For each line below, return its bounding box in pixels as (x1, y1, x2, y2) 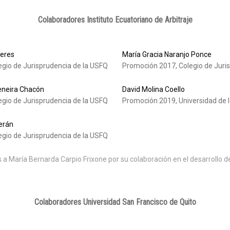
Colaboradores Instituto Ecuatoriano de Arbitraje (37, 15, 193, 25)
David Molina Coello (122, 85, 185, 94)
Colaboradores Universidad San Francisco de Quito (34, 197, 196, 207)
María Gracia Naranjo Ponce (122, 50, 212, 59)
